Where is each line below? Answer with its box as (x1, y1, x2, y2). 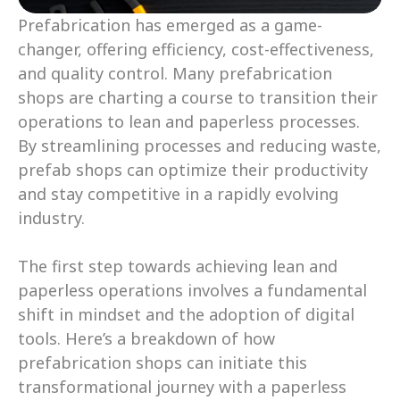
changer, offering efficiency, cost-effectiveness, (18, 38, 374, 60)
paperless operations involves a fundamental (18, 279, 367, 301)
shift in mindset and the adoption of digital (18, 304, 354, 325)
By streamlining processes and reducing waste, (18, 135, 381, 156)
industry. (18, 207, 85, 229)
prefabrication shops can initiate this (18, 352, 307, 373)
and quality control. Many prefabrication (18, 62, 332, 84)
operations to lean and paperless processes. (18, 111, 360, 132)
